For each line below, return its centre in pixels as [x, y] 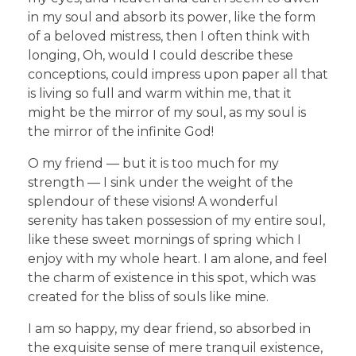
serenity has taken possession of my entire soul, [176, 220]
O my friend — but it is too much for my [153, 163]
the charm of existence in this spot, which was [172, 277]
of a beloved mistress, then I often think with [169, 36]
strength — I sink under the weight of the [161, 182]
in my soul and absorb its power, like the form [172, 17]
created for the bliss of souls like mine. [148, 296]
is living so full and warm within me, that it [160, 93]
